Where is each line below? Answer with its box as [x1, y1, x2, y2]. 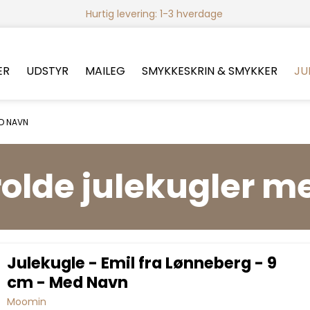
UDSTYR [26, 63, 69, 79]
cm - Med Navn [6, 271, 128, 293]
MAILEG [84, 63, 125, 79]
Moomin [6, 294, 46, 309]
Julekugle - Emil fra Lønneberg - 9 [6, 251, 277, 274]
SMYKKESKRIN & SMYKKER [141, 63, 277, 79]
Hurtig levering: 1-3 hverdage [86, 7, 224, 21]
